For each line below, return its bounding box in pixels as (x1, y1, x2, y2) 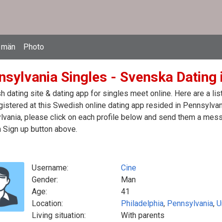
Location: (32, 199, 63, 208)
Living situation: (32, 211, 86, 220)
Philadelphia (121, 199, 164, 208)
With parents (121, 211, 165, 220)
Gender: (32, 175, 58, 184)
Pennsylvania (167, 199, 213, 208)
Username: (32, 163, 68, 172)
